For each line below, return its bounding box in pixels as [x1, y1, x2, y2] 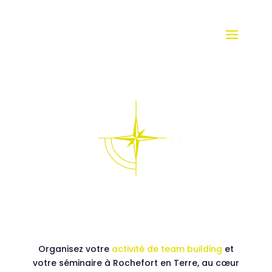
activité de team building [111, 243, 222, 256]
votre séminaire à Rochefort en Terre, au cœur [32, 257, 239, 270]
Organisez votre [38, 243, 112, 256]
